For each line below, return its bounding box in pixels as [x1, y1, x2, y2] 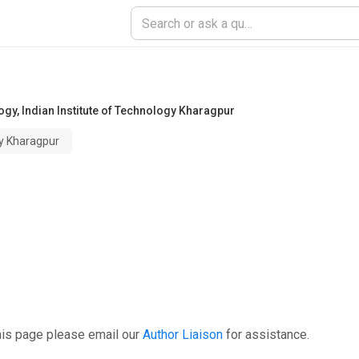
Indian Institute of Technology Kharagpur [22, 104, 235, 117]
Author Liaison [143, 327, 223, 342]
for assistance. [226, 327, 309, 342]
